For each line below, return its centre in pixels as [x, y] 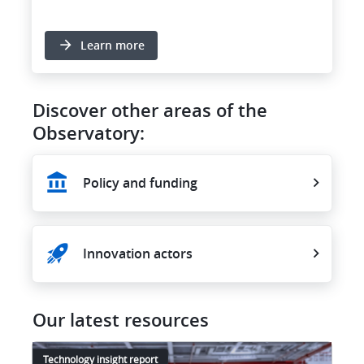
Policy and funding [140, 183]
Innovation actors [138, 254]
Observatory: [89, 133]
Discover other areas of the [150, 110]
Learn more [113, 45]
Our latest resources [121, 320]
